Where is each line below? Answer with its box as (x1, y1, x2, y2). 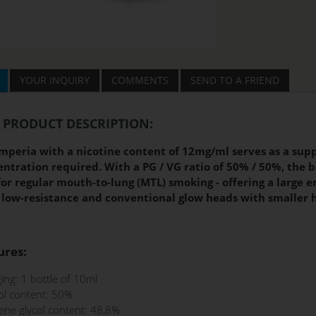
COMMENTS (111, 73, 169, 87)
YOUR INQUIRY (19, 73, 90, 87)
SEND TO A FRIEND (190, 73, 279, 87)
